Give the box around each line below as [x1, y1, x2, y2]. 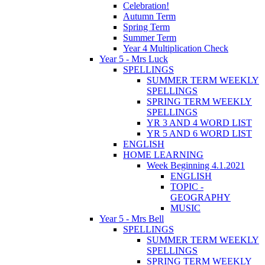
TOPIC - [170, 182, 203, 192]
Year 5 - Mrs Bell [99, 214, 164, 224]
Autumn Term [123, 11, 176, 22]
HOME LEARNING [123, 150, 203, 160]
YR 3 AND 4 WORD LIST [147, 118, 252, 128]
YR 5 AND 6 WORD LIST [147, 128, 252, 139]
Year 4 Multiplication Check [123, 43, 228, 54]
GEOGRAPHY [170, 192, 231, 203]
